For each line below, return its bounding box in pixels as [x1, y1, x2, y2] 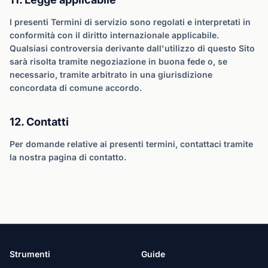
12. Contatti [10, 115, 69, 128]
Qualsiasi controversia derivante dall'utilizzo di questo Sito [10, 43, 255, 53]
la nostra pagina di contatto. [10, 152, 126, 162]
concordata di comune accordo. [10, 83, 142, 93]
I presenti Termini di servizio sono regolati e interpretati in [10, 17, 251, 27]
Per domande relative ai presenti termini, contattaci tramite [10, 139, 253, 149]
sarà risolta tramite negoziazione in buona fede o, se [10, 56, 227, 66]
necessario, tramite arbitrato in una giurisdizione [10, 69, 212, 80]
